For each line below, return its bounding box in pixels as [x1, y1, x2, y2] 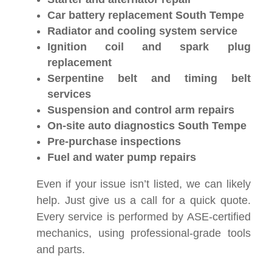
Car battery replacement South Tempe [47, 9, 244, 21]
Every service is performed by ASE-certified [36, 211, 251, 223]
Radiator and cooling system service [47, 25, 237, 37]
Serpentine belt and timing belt [47, 72, 251, 84]
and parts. [36, 243, 85, 256]
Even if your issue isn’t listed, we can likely [36, 178, 251, 190]
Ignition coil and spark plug [47, 41, 251, 53]
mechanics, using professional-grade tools [36, 227, 251, 239]
